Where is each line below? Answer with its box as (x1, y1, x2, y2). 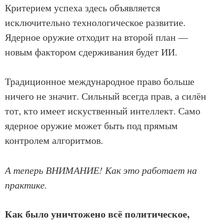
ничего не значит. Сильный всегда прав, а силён (5, 89, 206, 103)
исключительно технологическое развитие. (5, 16, 186, 29)
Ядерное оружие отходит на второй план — (5, 30, 188, 44)
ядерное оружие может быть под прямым (5, 119, 178, 132)
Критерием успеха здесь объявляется (5, 1, 160, 14)
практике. (5, 178, 47, 191)
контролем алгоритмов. (5, 134, 103, 147)
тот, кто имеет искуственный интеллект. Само (5, 104, 200, 117)
